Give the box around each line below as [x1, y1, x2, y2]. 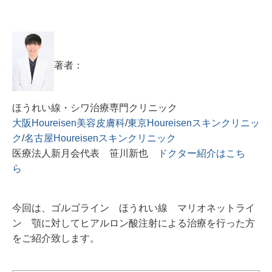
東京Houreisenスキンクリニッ [127, 118, 260, 129]
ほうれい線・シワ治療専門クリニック [12, 103, 187, 114]
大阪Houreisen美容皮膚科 [12, 118, 125, 129]
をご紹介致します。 [12, 233, 100, 244]
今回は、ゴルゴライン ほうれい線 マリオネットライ [12, 203, 255, 214]
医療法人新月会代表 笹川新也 [12, 148, 158, 159]
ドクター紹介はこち [158, 148, 245, 159]
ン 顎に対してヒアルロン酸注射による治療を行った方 [12, 218, 255, 229]
